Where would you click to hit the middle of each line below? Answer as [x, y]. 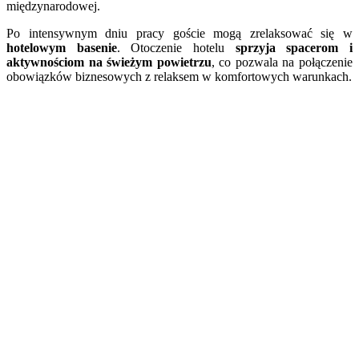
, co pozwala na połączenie [282, 62]
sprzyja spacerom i [294, 47]
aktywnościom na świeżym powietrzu [109, 62]
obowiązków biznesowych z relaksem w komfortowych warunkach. [179, 76]
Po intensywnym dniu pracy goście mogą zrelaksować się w [179, 33]
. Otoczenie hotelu [176, 47]
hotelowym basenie [62, 47]
